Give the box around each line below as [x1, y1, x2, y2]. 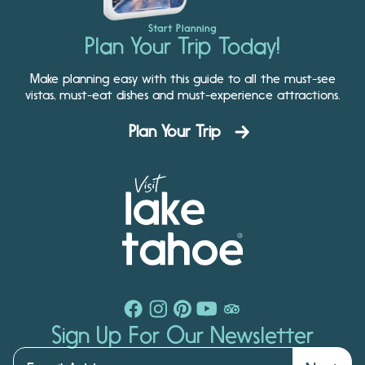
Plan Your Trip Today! [85, 33, 280, 59]
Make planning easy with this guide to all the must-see [29, 71, 336, 86]
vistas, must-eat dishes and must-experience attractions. [25, 87, 340, 103]
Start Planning [148, 23, 217, 34]
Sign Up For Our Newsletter [51, 322, 314, 349]
